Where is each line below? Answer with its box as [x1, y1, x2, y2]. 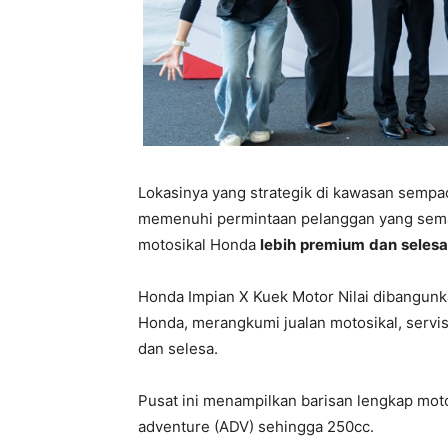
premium [300, 234, 365, 254]
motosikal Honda [138, 234, 260, 254]
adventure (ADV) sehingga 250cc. [138, 416, 374, 436]
